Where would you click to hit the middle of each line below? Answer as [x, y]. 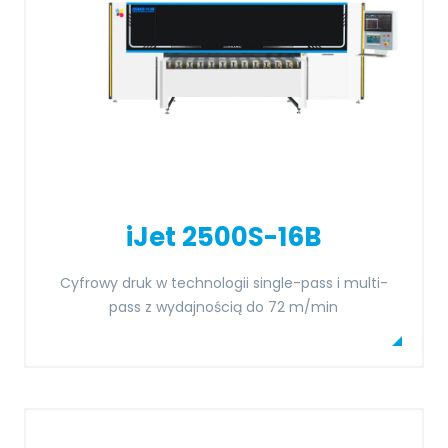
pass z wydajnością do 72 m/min [224, 307]
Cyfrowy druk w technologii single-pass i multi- [223, 283]
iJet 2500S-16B [223, 237]
